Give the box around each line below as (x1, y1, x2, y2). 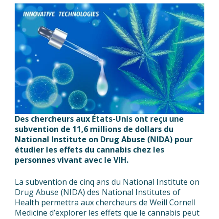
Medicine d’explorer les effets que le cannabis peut (15, 207, 199, 218)
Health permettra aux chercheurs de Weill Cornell (15, 197, 196, 208)
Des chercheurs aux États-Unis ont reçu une (15, 113, 184, 124)
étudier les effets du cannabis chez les (15, 144, 164, 155)
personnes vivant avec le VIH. (15, 154, 129, 165)
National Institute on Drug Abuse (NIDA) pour (15, 134, 193, 145)
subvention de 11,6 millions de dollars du (15, 124, 174, 134)
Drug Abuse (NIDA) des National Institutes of (15, 187, 180, 197)
